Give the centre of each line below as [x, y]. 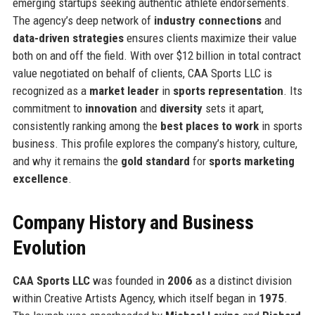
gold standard [155, 161]
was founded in [128, 280]
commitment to [49, 108]
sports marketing [251, 161]
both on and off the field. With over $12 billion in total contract [156, 55]
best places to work [209, 126]
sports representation [228, 90]
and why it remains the [66, 161]
